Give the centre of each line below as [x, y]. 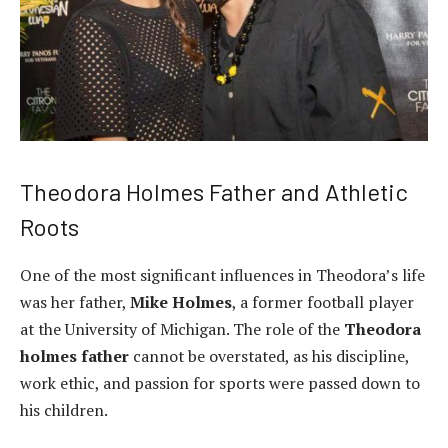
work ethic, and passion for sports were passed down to [220, 382]
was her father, [75, 301]
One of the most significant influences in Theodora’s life [222, 274]
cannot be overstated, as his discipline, [269, 355]
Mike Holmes [181, 301]
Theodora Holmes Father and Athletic [214, 191]
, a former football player [323, 301]
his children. [64, 409]
